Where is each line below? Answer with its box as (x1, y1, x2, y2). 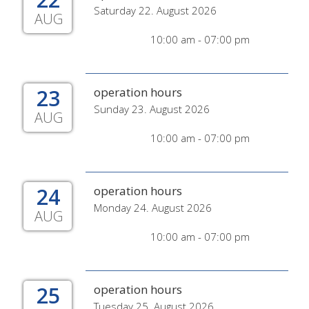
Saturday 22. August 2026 (94, 3, 217, 17)
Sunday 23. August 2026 (94, 102, 210, 116)
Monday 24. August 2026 (94, 201, 212, 215)
